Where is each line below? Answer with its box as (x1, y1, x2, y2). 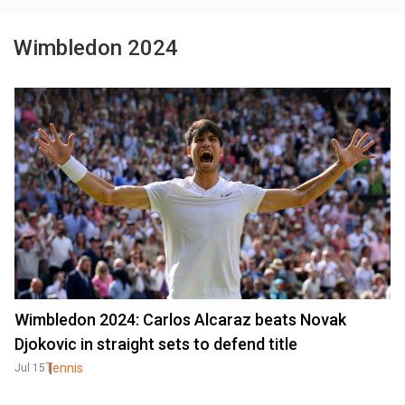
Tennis (45, 361, 83, 375)
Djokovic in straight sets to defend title (14, 334, 297, 353)
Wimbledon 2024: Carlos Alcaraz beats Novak (14, 310, 346, 329)
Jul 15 (14, 362, 45, 374)
